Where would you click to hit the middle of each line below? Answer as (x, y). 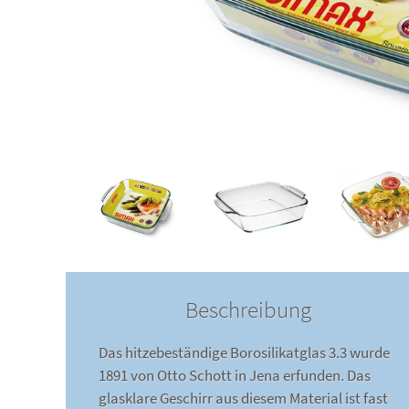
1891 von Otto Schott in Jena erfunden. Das (235, 376)
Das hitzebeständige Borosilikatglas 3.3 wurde (244, 353)
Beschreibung (248, 310)
